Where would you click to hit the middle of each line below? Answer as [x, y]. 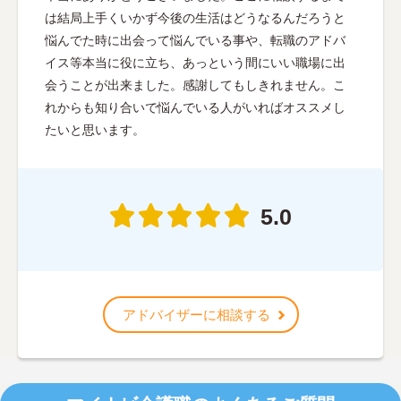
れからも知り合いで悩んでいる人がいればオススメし [195, 108]
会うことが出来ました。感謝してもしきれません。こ [195, 85]
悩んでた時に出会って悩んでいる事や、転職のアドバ [195, 41]
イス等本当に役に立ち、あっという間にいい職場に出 [195, 63]
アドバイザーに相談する [196, 315]
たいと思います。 [95, 130]
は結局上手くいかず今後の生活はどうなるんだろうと [195, 18]
